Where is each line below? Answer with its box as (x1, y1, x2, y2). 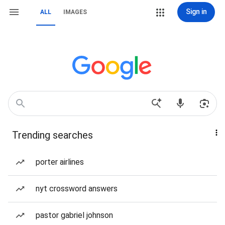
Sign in (185, 8, 207, 16)
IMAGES (63, 9, 87, 16)
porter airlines (36, 157, 84, 167)
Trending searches (12, 129, 93, 141)
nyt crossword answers (36, 184, 118, 193)
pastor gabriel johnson (36, 210, 113, 220)
